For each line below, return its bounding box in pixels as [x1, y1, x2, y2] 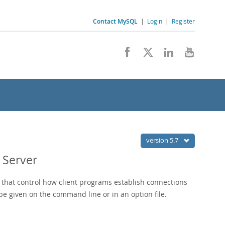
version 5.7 [146, 136, 180, 145]
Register [172, 17, 195, 25]
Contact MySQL [93, 17, 138, 26]
